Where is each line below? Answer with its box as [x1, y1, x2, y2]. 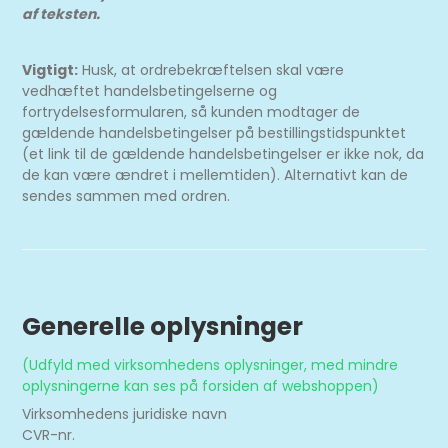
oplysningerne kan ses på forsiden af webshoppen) [22, 376, 380, 396]
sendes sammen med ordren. [22, 186, 231, 206]
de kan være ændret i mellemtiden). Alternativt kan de [22, 165, 409, 185]
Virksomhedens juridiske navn [22, 404, 228, 424]
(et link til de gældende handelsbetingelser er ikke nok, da [22, 144, 425, 164]
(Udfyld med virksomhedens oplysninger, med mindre [22, 355, 399, 375]
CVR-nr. [22, 425, 76, 445]
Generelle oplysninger [22, 309, 304, 344]
